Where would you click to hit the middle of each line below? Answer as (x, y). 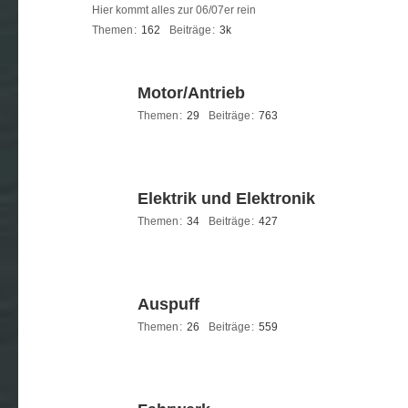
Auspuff (168, 304)
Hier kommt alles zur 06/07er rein (174, 10)
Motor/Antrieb (191, 93)
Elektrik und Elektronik (226, 199)
